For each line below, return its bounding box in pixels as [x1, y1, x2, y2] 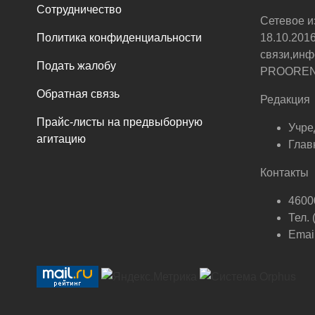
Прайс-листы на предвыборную [37, 115, 202, 128]
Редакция [259, 93, 310, 105]
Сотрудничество [37, 3, 122, 15]
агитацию [37, 132, 86, 145]
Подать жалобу [37, 59, 116, 72]
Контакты [259, 166, 309, 179]
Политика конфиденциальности [37, 31, 202, 44]
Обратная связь [37, 87, 120, 100]
